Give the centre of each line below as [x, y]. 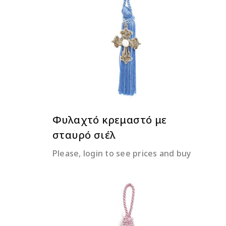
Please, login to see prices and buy [122, 153]
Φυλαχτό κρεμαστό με [110, 120]
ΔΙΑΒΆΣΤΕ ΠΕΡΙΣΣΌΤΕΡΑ [128, 30]
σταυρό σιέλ [84, 135]
